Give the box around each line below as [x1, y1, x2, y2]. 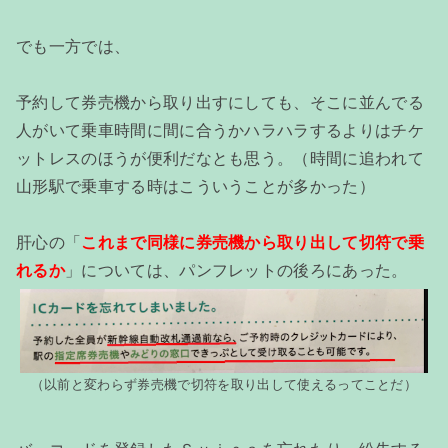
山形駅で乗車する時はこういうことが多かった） [16, 177, 376, 195]
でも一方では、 [16, 37, 131, 55]
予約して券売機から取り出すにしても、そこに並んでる [16, 93, 425, 111]
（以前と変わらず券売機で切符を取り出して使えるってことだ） [30, 376, 418, 392]
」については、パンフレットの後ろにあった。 [64, 261, 408, 279]
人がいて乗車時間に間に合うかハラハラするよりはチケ [16, 121, 425, 139]
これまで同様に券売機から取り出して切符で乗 [81, 233, 425, 251]
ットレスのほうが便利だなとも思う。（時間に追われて [16, 149, 424, 167]
